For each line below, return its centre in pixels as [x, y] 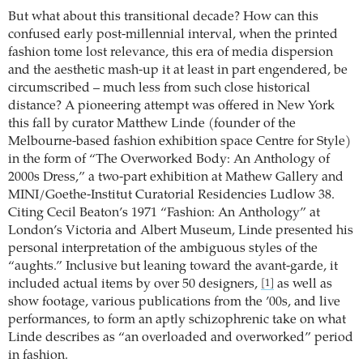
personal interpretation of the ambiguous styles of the [163, 249]
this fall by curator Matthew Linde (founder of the [152, 124]
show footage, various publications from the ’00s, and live [174, 302]
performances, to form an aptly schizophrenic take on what [177, 320]
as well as [303, 284]
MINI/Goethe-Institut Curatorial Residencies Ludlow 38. [171, 195]
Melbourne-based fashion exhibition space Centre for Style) [179, 142]
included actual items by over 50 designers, [135, 284]
